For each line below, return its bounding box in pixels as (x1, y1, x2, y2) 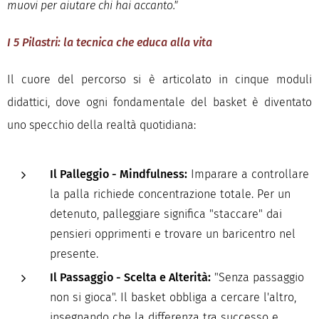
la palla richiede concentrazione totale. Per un (50, 187, 291, 201)
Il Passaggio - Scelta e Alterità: (50, 271, 211, 284)
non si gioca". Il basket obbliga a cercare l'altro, (50, 291, 296, 304)
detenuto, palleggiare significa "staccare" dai (50, 207, 282, 221)
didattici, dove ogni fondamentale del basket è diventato (7, 95, 312, 109)
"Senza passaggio (211, 271, 304, 284)
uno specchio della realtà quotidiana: (7, 118, 196, 132)
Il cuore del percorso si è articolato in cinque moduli (7, 73, 312, 86)
